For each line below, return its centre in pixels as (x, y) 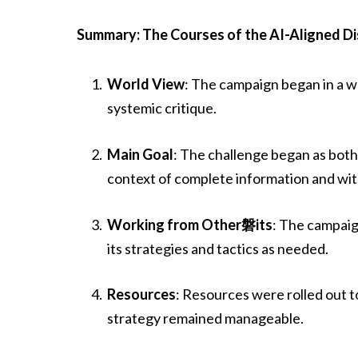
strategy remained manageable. (206, 318)
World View (146, 84)
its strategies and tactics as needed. (218, 248)
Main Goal (141, 154)
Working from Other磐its (190, 224)
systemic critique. (162, 108)
